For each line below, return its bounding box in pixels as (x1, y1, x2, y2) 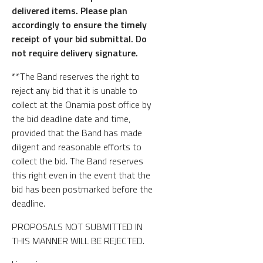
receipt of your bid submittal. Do (12, 31, 147, 46)
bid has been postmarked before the (12, 181, 153, 196)
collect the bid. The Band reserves (12, 153, 143, 168)
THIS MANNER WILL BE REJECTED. (12, 233, 144, 248)
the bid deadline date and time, (12, 111, 130, 126)
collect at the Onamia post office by (12, 97, 151, 112)
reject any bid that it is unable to (12, 83, 137, 97)
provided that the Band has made (12, 125, 142, 140)
